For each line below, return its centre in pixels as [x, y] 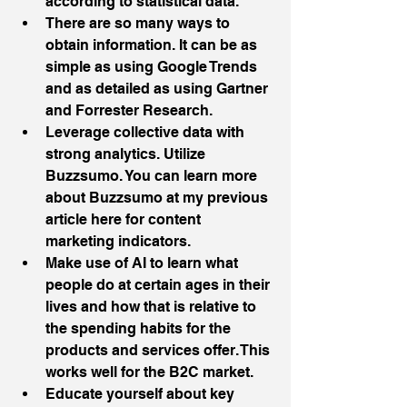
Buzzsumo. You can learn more [153, 175]
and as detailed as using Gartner [159, 88]
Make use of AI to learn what [144, 263]
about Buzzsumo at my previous [159, 197]
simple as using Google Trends [153, 66]
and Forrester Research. [134, 110]
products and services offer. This [159, 350]
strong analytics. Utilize [127, 154]
